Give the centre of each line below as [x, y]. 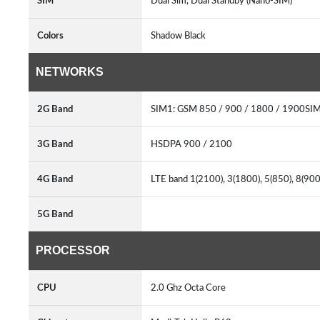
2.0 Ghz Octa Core [190, 288]
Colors [50, 36]
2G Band [55, 109]
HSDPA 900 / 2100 [194, 144]
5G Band [55, 214]
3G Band [55, 144]
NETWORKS [70, 72]
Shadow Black [180, 36]
